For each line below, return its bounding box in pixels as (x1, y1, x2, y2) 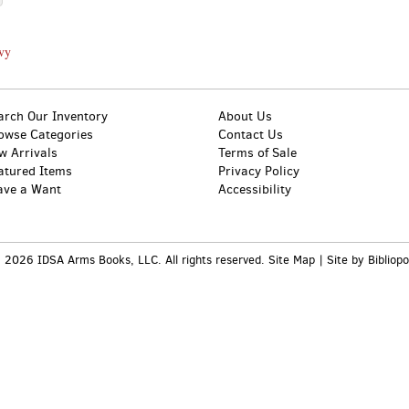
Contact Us (218, 126, 283, 143)
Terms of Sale (218, 144, 297, 162)
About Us (218, 108, 272, 125)
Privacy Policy (218, 163, 299, 180)
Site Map (267, 252, 315, 267)
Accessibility (218, 181, 291, 198)
